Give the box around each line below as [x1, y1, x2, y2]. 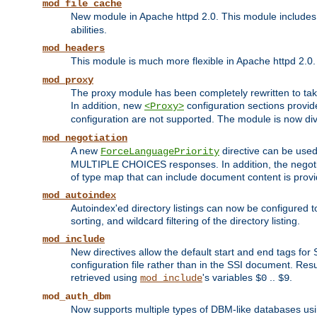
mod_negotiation [42, 132, 127, 144]
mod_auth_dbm [42, 291, 110, 303]
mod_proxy [42, 74, 93, 86]
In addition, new [71, 100, 144, 112]
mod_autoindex [42, 190, 116, 202]
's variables [202, 272, 255, 284]
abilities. [71, 24, 107, 36]
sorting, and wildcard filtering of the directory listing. [71, 215, 300, 227]
